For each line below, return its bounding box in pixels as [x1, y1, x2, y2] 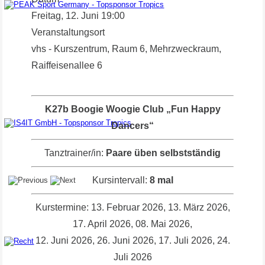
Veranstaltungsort [31, 27, 105, 37]
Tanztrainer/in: [44, 147, 106, 158]
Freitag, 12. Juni [31, 10, 99, 21]
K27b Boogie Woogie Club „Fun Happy [44, 104, 221, 114]
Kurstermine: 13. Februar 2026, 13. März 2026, [35, 202, 230, 212]
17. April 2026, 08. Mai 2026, [73, 218, 192, 229]
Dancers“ [111, 120, 154, 131]
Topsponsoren [2, 130, 51, 138]
